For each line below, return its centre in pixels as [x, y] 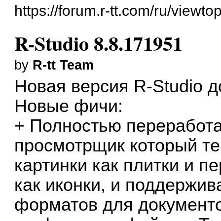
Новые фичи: [69, 106]
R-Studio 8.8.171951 [99, 43]
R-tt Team [63, 65]
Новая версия [74, 86]
